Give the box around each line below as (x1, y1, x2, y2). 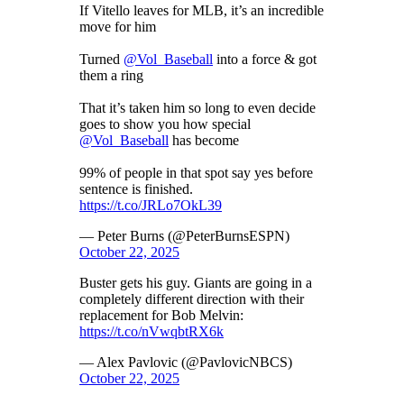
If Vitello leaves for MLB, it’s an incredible (79, 2, 324, 18)
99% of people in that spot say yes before (79, 164, 313, 180)
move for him (79, 18, 156, 34)
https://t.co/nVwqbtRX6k (79, 323, 224, 339)
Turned (79, 50, 124, 67)
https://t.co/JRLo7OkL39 (79, 197, 222, 213)
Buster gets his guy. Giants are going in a (79, 274, 312, 290)
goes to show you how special (79, 115, 251, 132)
